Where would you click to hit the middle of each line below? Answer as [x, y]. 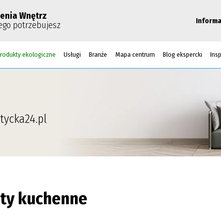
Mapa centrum [135, 54]
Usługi [72, 54]
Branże [98, 54]
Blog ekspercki [183, 54]
